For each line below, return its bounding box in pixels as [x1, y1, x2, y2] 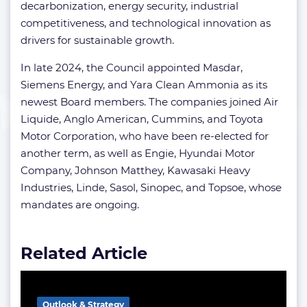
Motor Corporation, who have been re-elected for [21, 130, 269, 143]
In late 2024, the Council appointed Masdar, [21, 61, 243, 74]
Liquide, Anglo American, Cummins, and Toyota [21, 112, 263, 125]
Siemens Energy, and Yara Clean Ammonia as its [21, 78, 267, 91]
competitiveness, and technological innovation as [21, 16, 271, 29]
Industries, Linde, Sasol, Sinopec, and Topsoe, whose [21, 181, 282, 194]
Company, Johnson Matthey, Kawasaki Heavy [21, 164, 250, 177]
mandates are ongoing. [21, 198, 139, 211]
